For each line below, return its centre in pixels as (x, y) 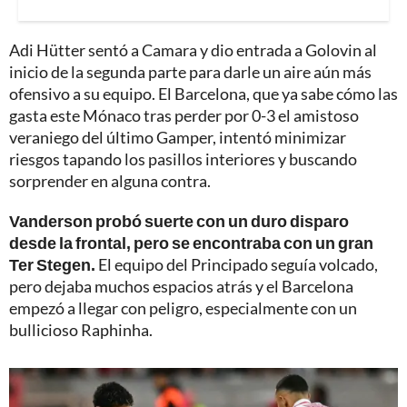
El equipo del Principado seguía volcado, (237, 264)
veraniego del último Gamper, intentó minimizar (178, 137)
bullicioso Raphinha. (81, 329)
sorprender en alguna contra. (110, 180)
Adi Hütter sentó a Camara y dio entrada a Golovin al (193, 50)
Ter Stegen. (52, 264)
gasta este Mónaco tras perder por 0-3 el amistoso (184, 115)
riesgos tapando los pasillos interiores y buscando (183, 159)
